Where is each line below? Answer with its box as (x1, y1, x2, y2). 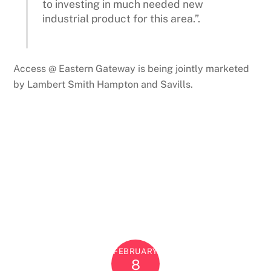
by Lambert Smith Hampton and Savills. (13, 79, 194, 91)
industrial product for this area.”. (42, 12, 201, 25)
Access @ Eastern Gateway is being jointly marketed (13, 63, 250, 75)
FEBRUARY (113, 247, 158, 256)
